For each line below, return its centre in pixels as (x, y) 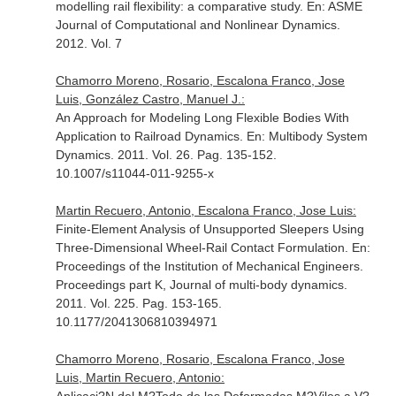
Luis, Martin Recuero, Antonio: (140, 377)
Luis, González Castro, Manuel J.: (150, 99)
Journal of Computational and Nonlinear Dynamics (196, 25)
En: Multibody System (307, 136)
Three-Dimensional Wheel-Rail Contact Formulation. (203, 247)
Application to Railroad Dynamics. (151, 136)
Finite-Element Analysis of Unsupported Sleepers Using (209, 229)
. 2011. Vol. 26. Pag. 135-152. (193, 155)
